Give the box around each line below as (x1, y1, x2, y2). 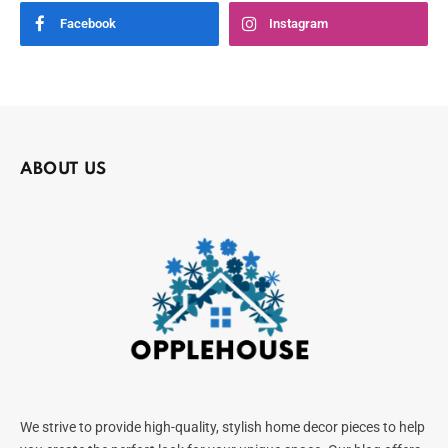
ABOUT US (20, 161, 107, 179)
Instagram (269, 16, 328, 32)
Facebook (60, 16, 116, 32)
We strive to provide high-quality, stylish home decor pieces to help (20, 418, 425, 435)
